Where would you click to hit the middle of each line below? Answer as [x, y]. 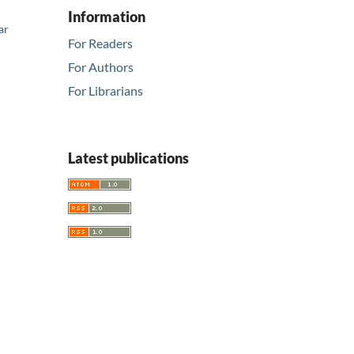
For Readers [100, 43]
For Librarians [105, 91]
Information [107, 16]
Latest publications [128, 158]
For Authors [101, 67]
